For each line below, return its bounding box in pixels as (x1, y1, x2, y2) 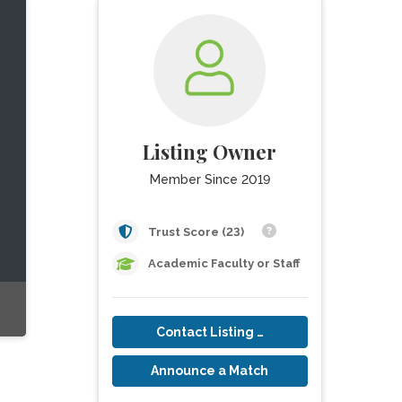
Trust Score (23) (147, 225, 247, 239)
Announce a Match (151, 363, 269, 378)
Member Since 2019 (149, 172, 270, 187)
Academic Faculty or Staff (147, 257, 300, 270)
